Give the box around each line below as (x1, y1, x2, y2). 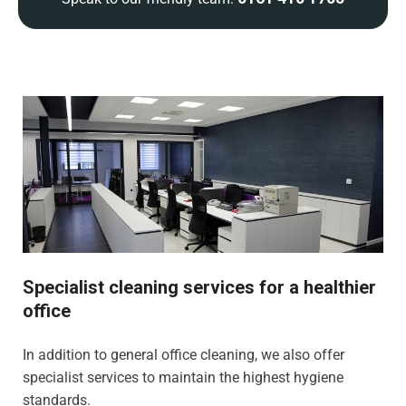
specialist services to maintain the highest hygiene (23, 368, 343, 386)
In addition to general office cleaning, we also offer (23, 345, 344, 363)
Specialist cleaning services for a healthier (23, 275, 376, 298)
